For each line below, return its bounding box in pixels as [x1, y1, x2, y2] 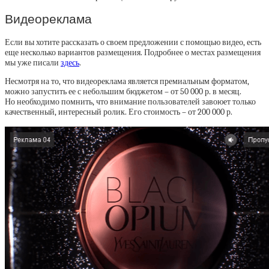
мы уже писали [5, 57, 61, 68]
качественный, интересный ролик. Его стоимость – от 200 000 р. [5, 106, 232, 117]
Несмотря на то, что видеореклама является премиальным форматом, [5, 76, 249, 86]
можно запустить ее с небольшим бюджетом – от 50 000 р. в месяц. [5, 86, 241, 97]
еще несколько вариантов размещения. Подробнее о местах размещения [5, 47, 261, 58]
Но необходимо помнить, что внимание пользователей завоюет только [5, 96, 256, 107]
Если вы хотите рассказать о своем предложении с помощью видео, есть [5, 37, 261, 47]
